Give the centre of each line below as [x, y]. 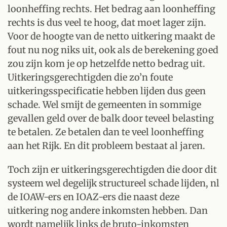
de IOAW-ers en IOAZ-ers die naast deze [93, 197]
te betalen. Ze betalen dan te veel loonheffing [106, 132]
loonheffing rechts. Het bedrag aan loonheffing [111, 9]
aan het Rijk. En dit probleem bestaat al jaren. [106, 146]
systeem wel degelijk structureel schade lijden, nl [113, 183]
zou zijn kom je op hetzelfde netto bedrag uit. [106, 64]
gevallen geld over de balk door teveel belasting [111, 118]
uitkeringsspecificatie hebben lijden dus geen [107, 91]
